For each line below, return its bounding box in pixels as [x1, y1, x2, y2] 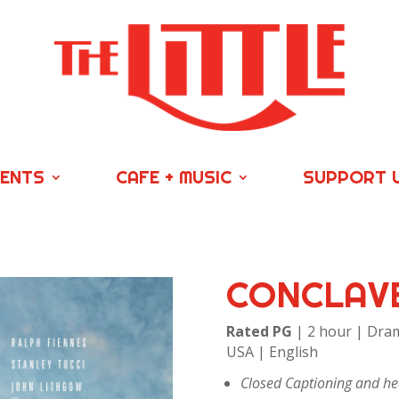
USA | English [225, 341, 318, 362]
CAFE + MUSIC [115, 165, 232, 188]
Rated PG [225, 321, 296, 341]
